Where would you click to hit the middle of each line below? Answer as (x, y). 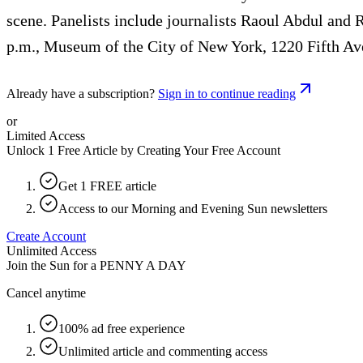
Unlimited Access (51, 250)
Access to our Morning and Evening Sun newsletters (193, 208)
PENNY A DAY (143, 265)
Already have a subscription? (81, 93)
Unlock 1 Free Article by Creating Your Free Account (143, 150)
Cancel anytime (46, 293)
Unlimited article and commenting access (163, 351)
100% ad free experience (122, 328)
